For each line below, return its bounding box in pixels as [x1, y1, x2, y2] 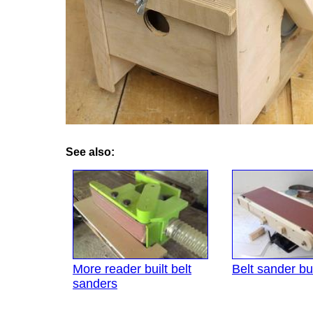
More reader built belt [73, 262, 191, 277]
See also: [66, 146, 115, 159]
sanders [73, 277, 117, 291]
